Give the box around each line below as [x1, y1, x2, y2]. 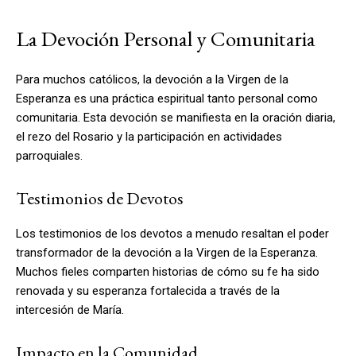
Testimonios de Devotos [16, 186, 184, 210]
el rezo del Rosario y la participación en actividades [16, 129, 282, 144]
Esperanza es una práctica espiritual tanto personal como [16, 91, 318, 106]
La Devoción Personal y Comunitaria [16, 24, 315, 52]
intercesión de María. [16, 302, 124, 317]
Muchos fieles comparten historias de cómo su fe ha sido [16, 264, 319, 279]
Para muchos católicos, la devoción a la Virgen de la [16, 72, 288, 87]
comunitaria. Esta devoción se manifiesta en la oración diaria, [16, 110, 335, 125]
